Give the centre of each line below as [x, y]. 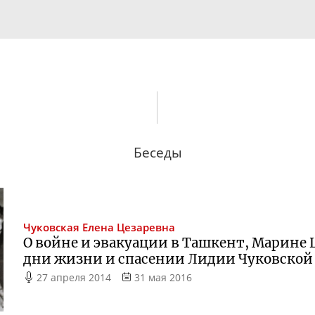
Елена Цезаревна [129, 228]
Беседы [157, 153]
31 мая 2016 [163, 278]
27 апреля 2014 [74, 278]
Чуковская [52, 228]
